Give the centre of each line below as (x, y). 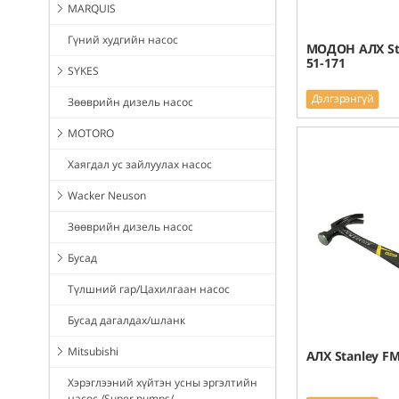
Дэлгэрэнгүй (342, 98)
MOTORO (91, 134)
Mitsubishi (93, 352)
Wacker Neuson (107, 196)
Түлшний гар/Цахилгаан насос (149, 289)
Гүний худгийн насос (123, 40)
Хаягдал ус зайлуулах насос (140, 165)
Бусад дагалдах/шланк (126, 321)
